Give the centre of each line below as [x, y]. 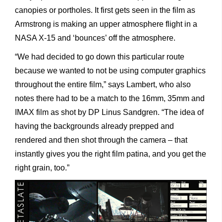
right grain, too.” [42, 167]
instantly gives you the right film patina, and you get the [111, 154]
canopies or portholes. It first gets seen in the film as [105, 10]
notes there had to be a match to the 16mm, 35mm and [110, 98]
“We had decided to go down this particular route [100, 56]
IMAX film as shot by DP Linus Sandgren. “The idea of [109, 112]
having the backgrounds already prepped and [94, 126]
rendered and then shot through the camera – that [101, 140]
